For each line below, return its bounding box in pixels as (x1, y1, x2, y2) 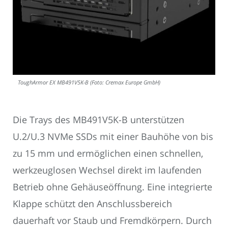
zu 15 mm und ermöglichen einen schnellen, (13, 147, 203, 160)
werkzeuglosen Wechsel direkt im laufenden (13, 164, 202, 177)
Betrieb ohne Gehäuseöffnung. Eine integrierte (13, 181, 212, 193)
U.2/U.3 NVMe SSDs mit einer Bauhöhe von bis (13, 130, 213, 143)
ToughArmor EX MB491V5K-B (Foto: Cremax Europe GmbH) (18, 78, 160, 87)
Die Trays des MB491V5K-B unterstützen (13, 113, 184, 126)
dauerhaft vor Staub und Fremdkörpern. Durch (13, 214, 212, 227)
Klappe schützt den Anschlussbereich (13, 197, 172, 210)
